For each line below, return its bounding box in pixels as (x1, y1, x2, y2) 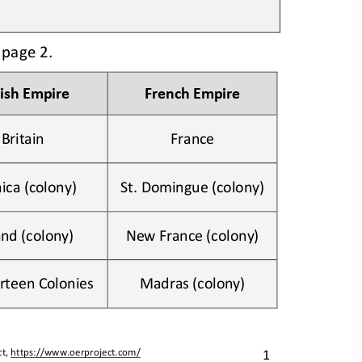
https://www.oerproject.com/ (11, 345, 141, 358)
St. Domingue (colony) (120, 175, 264, 194)
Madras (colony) (139, 271, 246, 290)
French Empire (145, 82, 241, 100)
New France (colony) (125, 223, 259, 242)
